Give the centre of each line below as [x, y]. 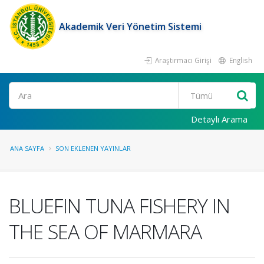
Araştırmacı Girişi [182, 60]
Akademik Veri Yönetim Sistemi [130, 27]
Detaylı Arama [219, 119]
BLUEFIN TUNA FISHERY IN [119, 206]
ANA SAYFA [27, 148]
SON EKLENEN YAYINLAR [93, 148]
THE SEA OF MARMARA [105, 232]
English [240, 60]
